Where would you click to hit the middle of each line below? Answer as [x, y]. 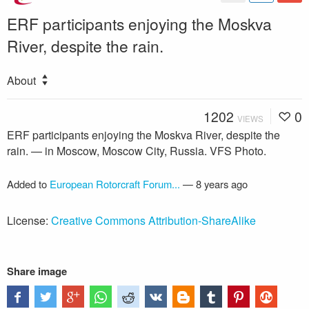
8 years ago [222, 184]
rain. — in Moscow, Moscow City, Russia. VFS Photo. [137, 151]
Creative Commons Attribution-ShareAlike [153, 220]
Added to [28, 184]
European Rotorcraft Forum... [115, 184]
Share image [37, 271]
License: [29, 220]
